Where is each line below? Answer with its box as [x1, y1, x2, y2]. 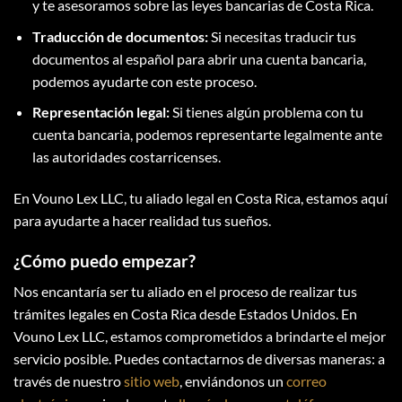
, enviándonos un [179, 372, 286, 390]
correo [286, 372, 327, 390]
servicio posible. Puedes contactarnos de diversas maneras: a [13, 350, 385, 368]
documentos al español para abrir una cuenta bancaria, [31, 49, 366, 67]
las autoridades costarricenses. [31, 148, 221, 166]
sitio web [124, 372, 179, 390]
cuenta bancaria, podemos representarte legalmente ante [31, 126, 382, 144]
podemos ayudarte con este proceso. [31, 72, 257, 90]
